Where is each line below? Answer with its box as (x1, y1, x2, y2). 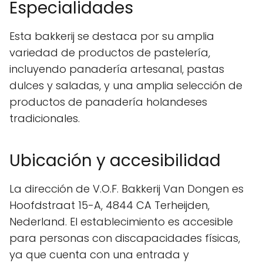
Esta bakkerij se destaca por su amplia (9, 29, 214, 43)
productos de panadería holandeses (9, 95, 207, 109)
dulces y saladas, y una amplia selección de (9, 78, 242, 93)
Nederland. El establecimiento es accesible (9, 214, 233, 229)
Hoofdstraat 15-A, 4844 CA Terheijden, (9, 198, 210, 213)
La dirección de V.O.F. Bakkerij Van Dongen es (9, 181, 244, 196)
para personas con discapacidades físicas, (9, 231, 240, 245)
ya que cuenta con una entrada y (9, 247, 189, 262)
